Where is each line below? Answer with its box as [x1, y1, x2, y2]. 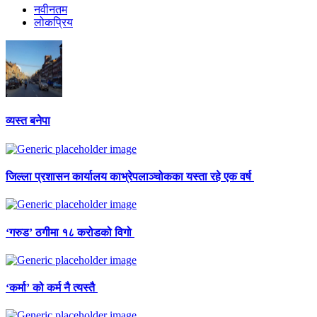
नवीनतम [34, 4, 67, 16]
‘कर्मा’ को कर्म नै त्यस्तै [6, 282, 98, 294]
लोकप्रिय [34, 16, 73, 29]
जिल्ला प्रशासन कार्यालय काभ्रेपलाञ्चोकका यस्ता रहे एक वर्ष [6, 170, 254, 183]
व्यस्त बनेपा [6, 115, 50, 127]
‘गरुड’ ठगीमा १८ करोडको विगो [6, 226, 134, 238]
